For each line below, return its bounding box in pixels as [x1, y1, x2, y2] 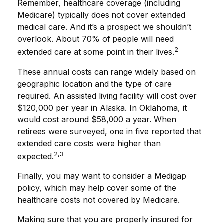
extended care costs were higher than [17, 138, 161, 148]
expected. [17, 151, 54, 161]
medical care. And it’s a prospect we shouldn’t [17, 22, 191, 32]
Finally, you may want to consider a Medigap [17, 170, 186, 181]
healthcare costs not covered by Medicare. [17, 194, 180, 205]
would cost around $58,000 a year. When [17, 114, 176, 124]
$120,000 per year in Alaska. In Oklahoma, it [17, 102, 187, 112]
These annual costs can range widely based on [17, 66, 196, 77]
